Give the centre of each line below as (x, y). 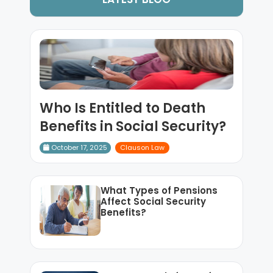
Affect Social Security (153, 201)
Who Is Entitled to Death (122, 108)
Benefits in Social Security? (133, 126)
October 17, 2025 (78, 147)
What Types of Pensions (159, 190)
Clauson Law (142, 147)
